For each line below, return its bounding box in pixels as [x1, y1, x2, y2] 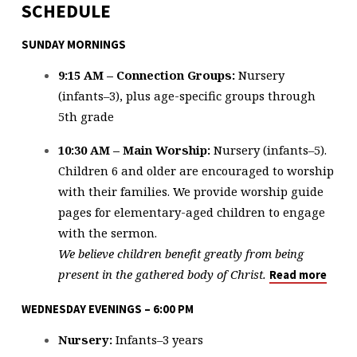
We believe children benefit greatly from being [57, 245, 304, 262]
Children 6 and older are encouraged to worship [57, 163, 334, 179]
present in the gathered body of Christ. [57, 266, 266, 283]
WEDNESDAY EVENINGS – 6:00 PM [21, 302, 194, 317]
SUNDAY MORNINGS [21, 37, 126, 52]
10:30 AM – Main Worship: [57, 142, 210, 159]
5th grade [57, 108, 114, 124]
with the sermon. [57, 225, 157, 241]
